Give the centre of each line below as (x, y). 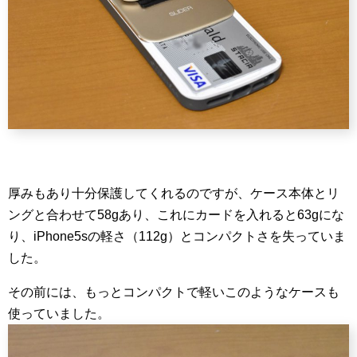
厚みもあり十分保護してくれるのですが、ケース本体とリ (174, 194)
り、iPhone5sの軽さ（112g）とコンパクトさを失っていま (177, 237)
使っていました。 (59, 314)
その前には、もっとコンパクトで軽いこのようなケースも (174, 292)
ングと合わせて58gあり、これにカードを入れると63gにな (176, 215)
